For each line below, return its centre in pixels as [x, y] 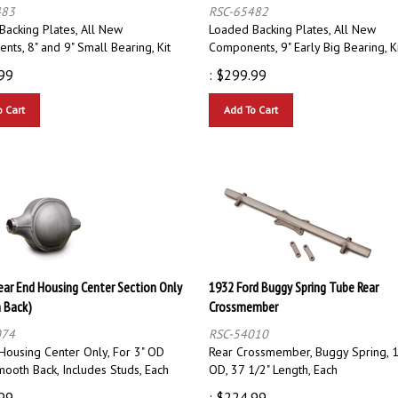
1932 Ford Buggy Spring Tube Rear [294, 279]
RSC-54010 [239, 326]
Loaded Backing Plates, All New [292, 21]
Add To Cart [251, 101]
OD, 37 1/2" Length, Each [273, 361]
